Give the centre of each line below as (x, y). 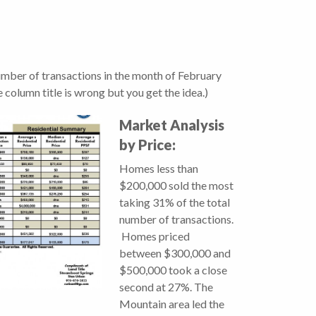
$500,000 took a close (173, 270)
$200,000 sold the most (176, 186)
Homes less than (159, 169)
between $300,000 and (175, 253)
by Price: (147, 145)
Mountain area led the (172, 304)
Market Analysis (172, 125)
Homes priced (154, 236)
